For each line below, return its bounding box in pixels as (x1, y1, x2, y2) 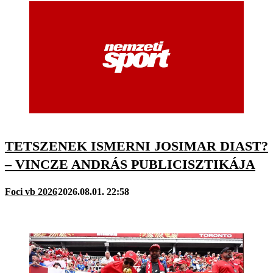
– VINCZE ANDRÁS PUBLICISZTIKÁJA (5, 156, 255, 172)
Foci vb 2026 (5, 186, 57, 197)
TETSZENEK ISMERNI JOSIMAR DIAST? (5, 138, 268, 154)
